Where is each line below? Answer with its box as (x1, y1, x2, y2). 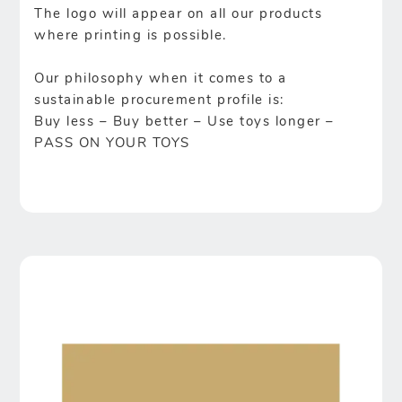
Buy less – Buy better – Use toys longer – (34, 116, 335, 130)
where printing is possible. (34, 30, 227, 44)
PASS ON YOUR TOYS (34, 137, 190, 152)
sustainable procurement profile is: (34, 94, 284, 109)
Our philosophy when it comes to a (34, 73, 287, 87)
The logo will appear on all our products (34, 8, 323, 22)
